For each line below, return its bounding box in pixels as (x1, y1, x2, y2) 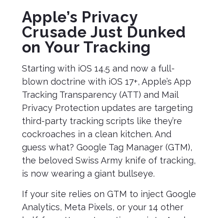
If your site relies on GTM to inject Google (21, 189, 196, 199)
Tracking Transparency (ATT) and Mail (21, 90, 178, 100)
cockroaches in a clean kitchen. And (21, 129, 171, 139)
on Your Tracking (21, 38, 151, 56)
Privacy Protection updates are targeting (21, 103, 193, 113)
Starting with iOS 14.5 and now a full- (21, 63, 175, 73)
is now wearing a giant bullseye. (21, 168, 155, 179)
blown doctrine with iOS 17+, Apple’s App (21, 76, 191, 87)
